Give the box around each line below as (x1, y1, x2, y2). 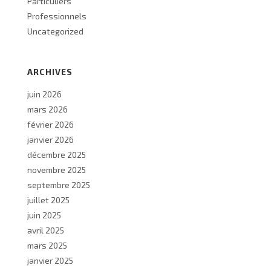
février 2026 (27, 119, 74, 129)
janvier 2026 (27, 134, 74, 145)
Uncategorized (27, 26, 83, 36)
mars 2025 (27, 240, 67, 250)
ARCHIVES (27, 67, 73, 77)
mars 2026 (27, 104, 68, 114)
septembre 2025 (27, 180, 90, 190)
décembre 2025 (27, 149, 86, 160)
